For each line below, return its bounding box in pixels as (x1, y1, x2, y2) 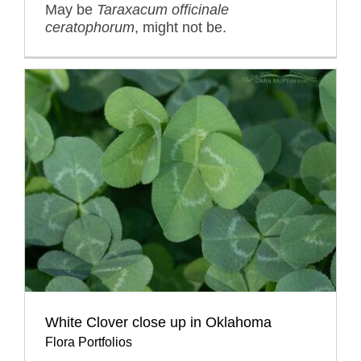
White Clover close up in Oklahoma (45, 314, 272, 331)
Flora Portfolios (45, 335, 132, 350)
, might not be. (135, 19, 226, 36)
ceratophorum (45, 19, 135, 36)
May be (45, 2, 97, 19)
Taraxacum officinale (97, 2, 229, 19)
